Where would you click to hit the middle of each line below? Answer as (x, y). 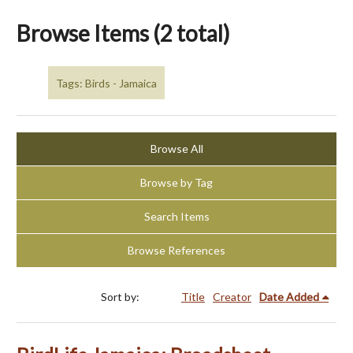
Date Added (289, 297)
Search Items (176, 217)
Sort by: (121, 297)
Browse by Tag (176, 183)
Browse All (176, 149)
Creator (232, 297)
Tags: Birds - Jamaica (106, 83)
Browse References (176, 251)
